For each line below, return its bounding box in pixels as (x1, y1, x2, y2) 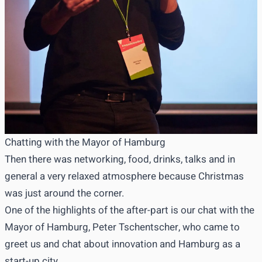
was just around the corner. (5, 186, 124, 201)
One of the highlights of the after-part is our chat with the (5, 203, 254, 218)
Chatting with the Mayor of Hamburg (5, 135, 166, 150)
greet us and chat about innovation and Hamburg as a (5, 237, 240, 252)
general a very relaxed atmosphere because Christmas (5, 169, 244, 184)
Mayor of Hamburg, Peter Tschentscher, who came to (5, 220, 240, 235)
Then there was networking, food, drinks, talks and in (5, 152, 235, 167)
